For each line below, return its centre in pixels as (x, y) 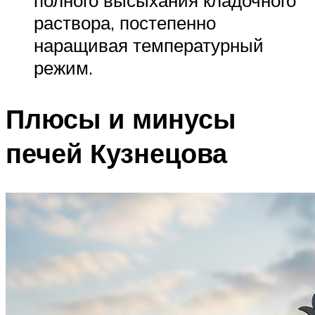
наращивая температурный (149, 45)
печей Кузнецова (116, 153)
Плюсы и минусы (121, 118)
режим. (63, 68)
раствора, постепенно (125, 23)
